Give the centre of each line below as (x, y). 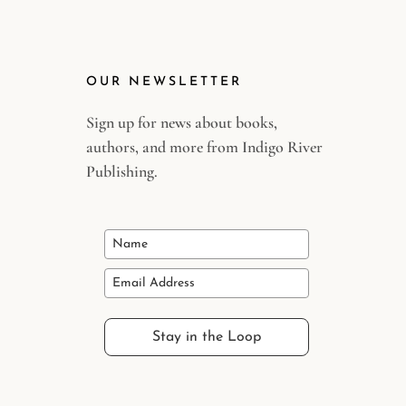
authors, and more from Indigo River (204, 146)
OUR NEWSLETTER (164, 82)
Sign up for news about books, (181, 122)
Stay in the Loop (206, 337)
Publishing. (121, 171)
